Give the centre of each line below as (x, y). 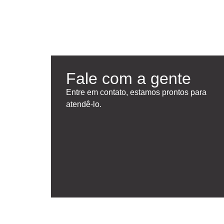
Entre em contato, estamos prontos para (136, 92)
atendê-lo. (84, 104)
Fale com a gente (128, 78)
